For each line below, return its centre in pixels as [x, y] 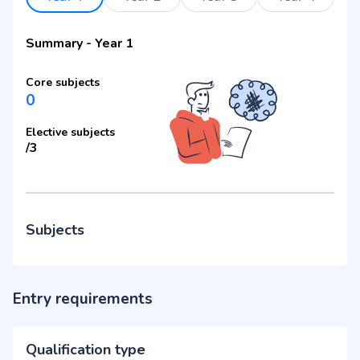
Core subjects [63, 82]
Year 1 [114, 43]
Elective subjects [70, 132]
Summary [54, 43]
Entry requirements [83, 299]
